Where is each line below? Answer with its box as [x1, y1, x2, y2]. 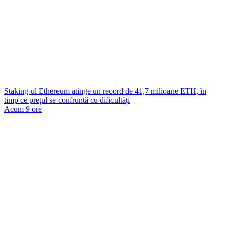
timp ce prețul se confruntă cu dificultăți [4, 96, 130, 104]
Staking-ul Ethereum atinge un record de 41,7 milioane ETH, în [4, 87, 206, 95]
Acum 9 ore [4, 105, 42, 114]
